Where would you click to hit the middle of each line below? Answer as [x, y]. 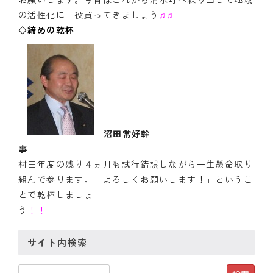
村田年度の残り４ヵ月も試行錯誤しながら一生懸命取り [136, 164]
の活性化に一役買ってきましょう [89, 15]
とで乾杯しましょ [56, 195]
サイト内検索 [58, 243]
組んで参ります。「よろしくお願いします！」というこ [136, 179]
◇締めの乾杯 [47, 30]
